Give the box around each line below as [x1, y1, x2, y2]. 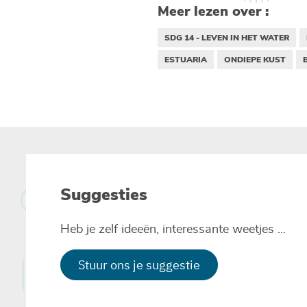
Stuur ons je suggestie [78, 256, 200, 273]
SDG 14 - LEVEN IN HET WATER [164, 32, 289, 43]
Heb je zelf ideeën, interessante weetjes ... [60, 223, 286, 236]
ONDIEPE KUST [223, 53, 286, 65]
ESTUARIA [164, 53, 207, 65]
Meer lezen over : [157, 1, 269, 21]
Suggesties [60, 183, 147, 206]
